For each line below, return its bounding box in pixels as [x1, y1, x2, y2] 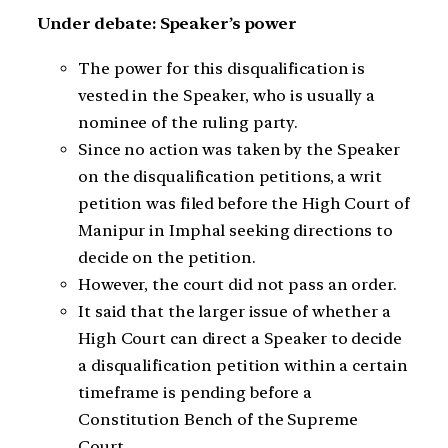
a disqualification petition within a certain [78, 355, 408, 375]
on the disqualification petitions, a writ [78, 166, 382, 186]
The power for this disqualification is [78, 58, 366, 78]
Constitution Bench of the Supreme [78, 409, 358, 429]
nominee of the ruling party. [78, 112, 299, 132]
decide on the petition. [78, 247, 256, 267]
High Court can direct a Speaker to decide [78, 328, 402, 348]
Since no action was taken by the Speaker [78, 139, 400, 159]
